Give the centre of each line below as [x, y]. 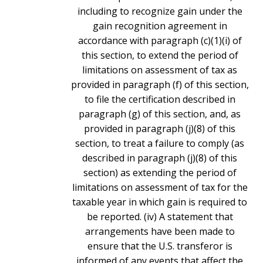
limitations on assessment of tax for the [160, 188]
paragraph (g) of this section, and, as [160, 114]
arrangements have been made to [160, 232]
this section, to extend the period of [160, 55]
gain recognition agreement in [160, 26]
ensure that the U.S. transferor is [160, 246]
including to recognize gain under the [160, 11]
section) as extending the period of [160, 173]
